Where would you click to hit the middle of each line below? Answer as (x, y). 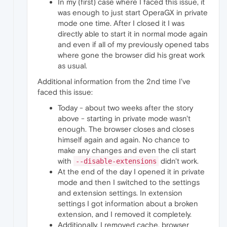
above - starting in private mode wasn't (124, 119)
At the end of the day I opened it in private (131, 172)
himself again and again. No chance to (124, 140)
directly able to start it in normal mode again (133, 34)
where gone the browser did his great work (131, 55)
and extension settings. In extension (120, 193)
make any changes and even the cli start (127, 150)
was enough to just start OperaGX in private (133, 13)
